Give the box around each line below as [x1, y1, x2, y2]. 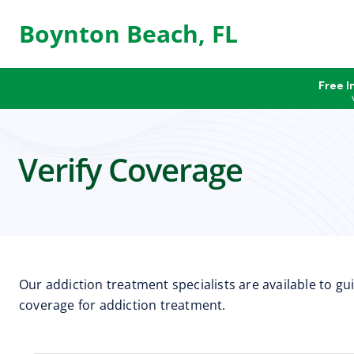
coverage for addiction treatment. [19, 296, 226, 314]
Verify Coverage [18, 148, 243, 191]
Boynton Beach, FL [19, 17, 238, 50]
